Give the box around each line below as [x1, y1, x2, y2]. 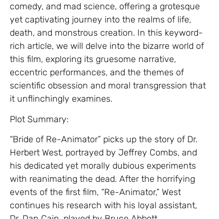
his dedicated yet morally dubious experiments [10, 160, 196, 172]
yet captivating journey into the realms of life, [10, 14, 191, 25]
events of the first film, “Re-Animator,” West [10, 187, 181, 198]
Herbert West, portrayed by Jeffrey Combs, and [10, 147, 197, 158]
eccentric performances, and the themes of [10, 67, 184, 78]
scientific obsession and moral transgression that [10, 80, 206, 91]
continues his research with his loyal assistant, [10, 200, 197, 211]
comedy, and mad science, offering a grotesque [10, 1, 200, 12]
